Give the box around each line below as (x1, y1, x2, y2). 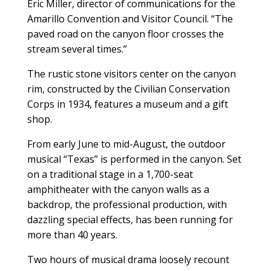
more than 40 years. (27, 227, 117, 241)
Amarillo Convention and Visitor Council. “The (27, 11, 233, 25)
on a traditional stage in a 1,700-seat (27, 167, 193, 181)
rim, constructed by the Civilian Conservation (27, 82, 230, 96)
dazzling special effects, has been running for (27, 212, 233, 226)
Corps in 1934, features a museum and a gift (27, 97, 228, 111)
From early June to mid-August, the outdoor (27, 137, 226, 151)
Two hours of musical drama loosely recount (27, 252, 229, 266)
